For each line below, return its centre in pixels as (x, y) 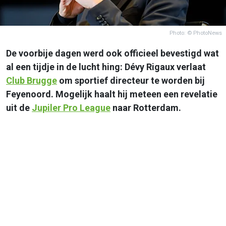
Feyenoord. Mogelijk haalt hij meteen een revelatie (112, 94)
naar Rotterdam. (146, 107)
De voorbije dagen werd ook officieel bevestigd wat (112, 53)
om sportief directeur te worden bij (131, 80)
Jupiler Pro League (71, 107)
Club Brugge (32, 80)
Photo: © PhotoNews (196, 33)
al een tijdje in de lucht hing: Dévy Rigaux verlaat (106, 67)
